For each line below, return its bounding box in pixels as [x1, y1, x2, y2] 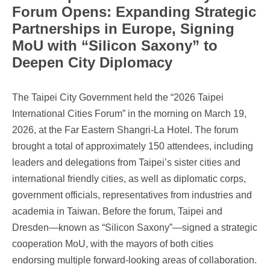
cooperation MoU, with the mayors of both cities [12, 239, 213, 249]
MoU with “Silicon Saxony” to [12, 37, 218, 54]
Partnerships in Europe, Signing [12, 20, 234, 37]
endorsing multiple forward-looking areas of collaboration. [12, 255, 257, 265]
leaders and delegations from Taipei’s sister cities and [12, 157, 240, 168]
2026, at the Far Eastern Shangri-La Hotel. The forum [12, 125, 238, 135]
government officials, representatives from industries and [12, 190, 252, 200]
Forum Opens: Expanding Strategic [12, 4, 256, 20]
